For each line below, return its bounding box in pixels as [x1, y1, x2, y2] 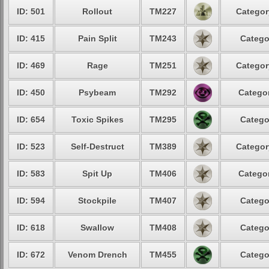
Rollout [82, 7, 112, 16]
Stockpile [78, 196, 116, 205]
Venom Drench [67, 250, 127, 259]
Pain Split [77, 34, 117, 43]
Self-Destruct [70, 142, 124, 151]
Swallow [80, 223, 114, 232]
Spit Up [82, 169, 112, 178]
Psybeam [79, 88, 116, 97]
